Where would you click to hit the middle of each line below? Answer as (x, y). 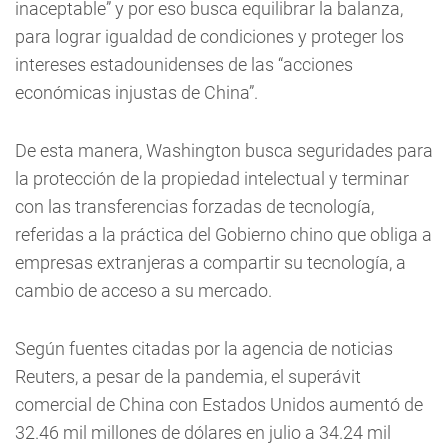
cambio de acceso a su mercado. (143, 291)
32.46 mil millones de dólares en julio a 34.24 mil (203, 433)
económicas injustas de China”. (136, 93)
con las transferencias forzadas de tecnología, (194, 207)
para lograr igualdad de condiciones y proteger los (209, 37)
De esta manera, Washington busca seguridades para (224, 151)
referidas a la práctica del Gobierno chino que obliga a (223, 235)
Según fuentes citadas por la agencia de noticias (204, 349)
